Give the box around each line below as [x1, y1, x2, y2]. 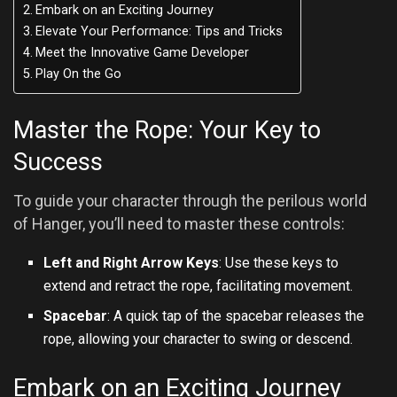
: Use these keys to [219, 254, 339, 272]
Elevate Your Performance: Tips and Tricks [35, 24, 283, 40]
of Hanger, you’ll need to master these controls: [13, 214, 345, 234]
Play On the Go [35, 66, 121, 82]
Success [13, 147, 103, 176]
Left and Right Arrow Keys [43, 254, 220, 272]
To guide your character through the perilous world [13, 191, 367, 211]
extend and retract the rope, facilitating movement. [43, 277, 354, 295]
